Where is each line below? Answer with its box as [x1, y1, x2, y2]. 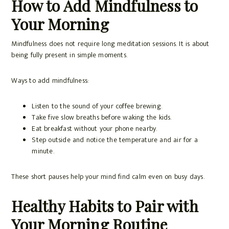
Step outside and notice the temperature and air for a [32, 134, 198, 146]
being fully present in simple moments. [11, 49, 127, 61]
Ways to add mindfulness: [11, 75, 89, 87]
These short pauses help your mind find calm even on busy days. [11, 171, 204, 183]
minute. [32, 145, 54, 157]
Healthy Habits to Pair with [11, 196, 198, 217]
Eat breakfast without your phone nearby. [32, 123, 157, 135]
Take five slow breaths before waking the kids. [32, 111, 172, 124]
